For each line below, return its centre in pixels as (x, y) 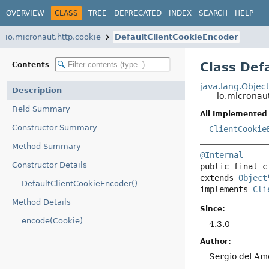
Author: (216, 241)
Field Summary (41, 109)
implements (227, 189)
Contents (32, 65)
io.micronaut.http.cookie (53, 37)
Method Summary (47, 146)
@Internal (222, 155)
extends (219, 178)
